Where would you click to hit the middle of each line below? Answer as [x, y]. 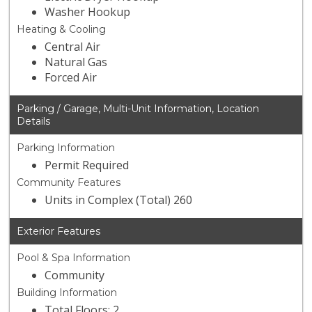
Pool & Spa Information [74, 258]
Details [34, 122]
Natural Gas [76, 62]
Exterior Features [59, 232]
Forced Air [71, 78]
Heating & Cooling [62, 30]
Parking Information [66, 148]
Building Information [67, 293]
